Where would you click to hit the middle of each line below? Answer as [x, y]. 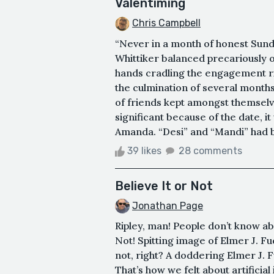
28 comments [210, 150]
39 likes [144, 150]
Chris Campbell [166, 23]
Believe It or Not [164, 186]
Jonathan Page [168, 206]
